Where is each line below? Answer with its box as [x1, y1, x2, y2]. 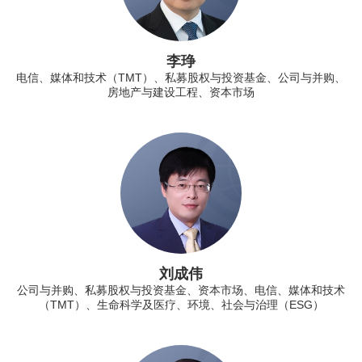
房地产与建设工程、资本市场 [107, 85, 255, 99]
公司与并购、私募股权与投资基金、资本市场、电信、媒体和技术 [17, 283, 345, 297]
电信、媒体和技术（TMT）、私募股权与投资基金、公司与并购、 [16, 70, 346, 84]
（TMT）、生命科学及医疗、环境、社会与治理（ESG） [38, 297, 324, 311]
